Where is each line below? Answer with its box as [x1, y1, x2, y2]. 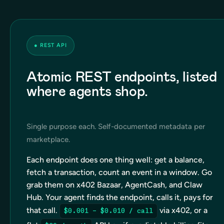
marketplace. [26, 134, 70, 144]
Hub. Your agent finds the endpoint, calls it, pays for [26, 192, 213, 202]
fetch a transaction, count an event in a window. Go [26, 167, 212, 177]
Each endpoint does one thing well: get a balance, [26, 154, 204, 164]
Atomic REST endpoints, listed [26, 67, 217, 86]
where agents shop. [26, 81, 148, 100]
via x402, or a [159, 205, 207, 215]
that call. [26, 205, 57, 215]
